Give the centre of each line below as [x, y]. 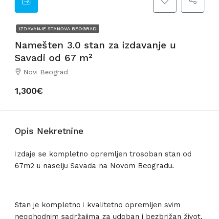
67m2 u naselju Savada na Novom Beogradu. [94, 166]
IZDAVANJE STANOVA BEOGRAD [58, 29]
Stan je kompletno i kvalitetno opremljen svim [98, 205]
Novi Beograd [46, 72]
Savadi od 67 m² [54, 58]
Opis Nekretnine [49, 131]
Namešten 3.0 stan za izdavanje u [95, 45]
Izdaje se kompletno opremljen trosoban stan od [103, 154]
